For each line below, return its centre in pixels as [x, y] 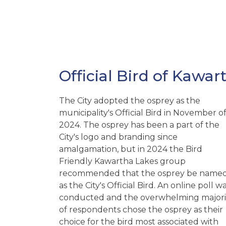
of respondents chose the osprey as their [141, 209]
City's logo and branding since [118, 137]
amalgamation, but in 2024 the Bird [131, 149]
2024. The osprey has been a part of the [139, 125]
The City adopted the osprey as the [130, 100]
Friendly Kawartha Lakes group [122, 161]
